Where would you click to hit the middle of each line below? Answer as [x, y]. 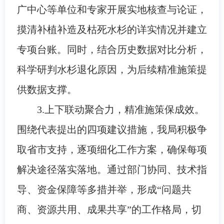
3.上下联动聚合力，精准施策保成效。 [120, 109]
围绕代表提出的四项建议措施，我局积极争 [112, 129]
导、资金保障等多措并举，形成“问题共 [104, 189]
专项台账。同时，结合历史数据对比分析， [112, 49]
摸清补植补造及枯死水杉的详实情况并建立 [112, 29]
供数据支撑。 [47, 89]
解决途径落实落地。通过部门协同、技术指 [112, 169]
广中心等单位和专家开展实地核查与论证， [112, 9]
